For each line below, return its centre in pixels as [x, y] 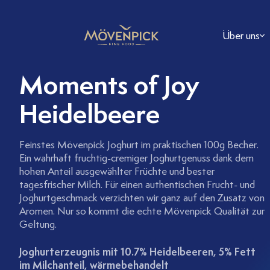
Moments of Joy [109, 85]
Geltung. [38, 224]
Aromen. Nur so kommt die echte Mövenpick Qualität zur [142, 211]
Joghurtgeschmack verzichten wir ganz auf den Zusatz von [142, 198]
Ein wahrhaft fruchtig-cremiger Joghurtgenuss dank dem [137, 158]
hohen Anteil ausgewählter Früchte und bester [117, 171]
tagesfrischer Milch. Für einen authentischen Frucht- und [137, 184]
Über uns [241, 35]
